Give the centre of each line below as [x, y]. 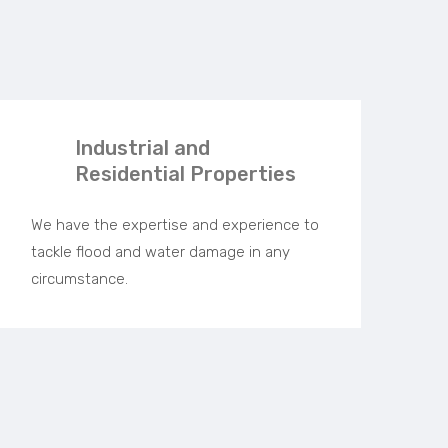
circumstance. [79, 279]
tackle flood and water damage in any [160, 252]
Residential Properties [185, 174]
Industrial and [142, 148]
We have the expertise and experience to [175, 225]
